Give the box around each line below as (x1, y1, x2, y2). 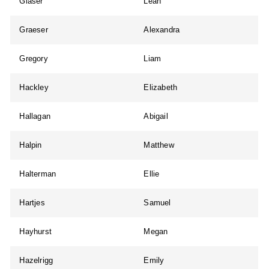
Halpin (19, 141, 42, 150)
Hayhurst (19, 227, 52, 237)
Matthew (144, 141, 174, 150)
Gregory (19, 54, 48, 64)
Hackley (19, 83, 49, 92)
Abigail (144, 112, 168, 121)
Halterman (19, 169, 56, 179)
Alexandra (144, 25, 180, 35)
